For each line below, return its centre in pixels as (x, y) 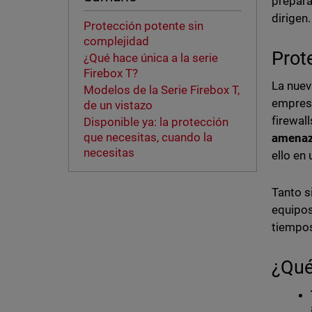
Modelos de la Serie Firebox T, (161, 90)
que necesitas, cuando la (148, 138)
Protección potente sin (143, 26)
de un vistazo (118, 106)
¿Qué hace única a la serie (150, 58)
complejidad (116, 41)
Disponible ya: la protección (156, 122)
